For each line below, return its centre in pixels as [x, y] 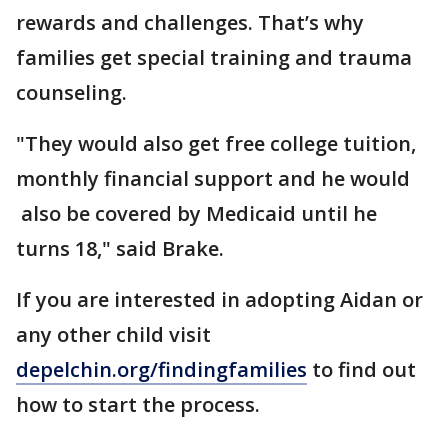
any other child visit [113, 334]
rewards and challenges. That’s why [190, 22]
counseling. [71, 92]
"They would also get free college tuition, [216, 143]
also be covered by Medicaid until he [196, 213]
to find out [361, 369]
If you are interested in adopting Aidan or [219, 299]
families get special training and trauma [214, 57]
